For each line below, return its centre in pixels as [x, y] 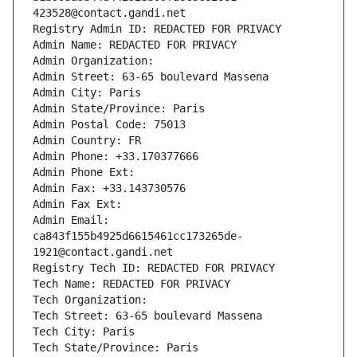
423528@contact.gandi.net [109, 13]
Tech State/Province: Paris [116, 348]
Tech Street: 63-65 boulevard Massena [147, 316]
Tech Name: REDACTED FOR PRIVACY [131, 284]
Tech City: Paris [84, 332]
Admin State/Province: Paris [119, 109]
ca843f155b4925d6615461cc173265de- [138, 236]
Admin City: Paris [87, 93]
